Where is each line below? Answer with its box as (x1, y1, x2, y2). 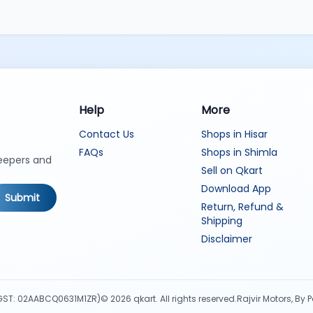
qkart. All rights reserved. (131, 293, 237, 305)
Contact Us (78, 127, 134, 141)
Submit (4, 190, 40, 205)
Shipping (201, 214, 243, 228)
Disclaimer (201, 232, 253, 246)
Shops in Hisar (201, 127, 268, 141)
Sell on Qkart (201, 163, 263, 177)
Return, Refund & (201, 200, 284, 214)
